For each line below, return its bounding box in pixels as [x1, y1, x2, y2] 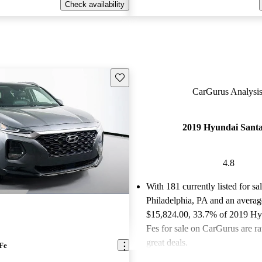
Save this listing [114, 72, 169, 81]
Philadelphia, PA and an [146, 195, 237, 206]
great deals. [146, 237, 188, 248]
